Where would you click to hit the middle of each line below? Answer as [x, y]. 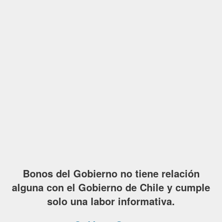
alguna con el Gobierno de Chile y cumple [111, 187]
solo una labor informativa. [111, 201]
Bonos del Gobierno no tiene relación [111, 173]
